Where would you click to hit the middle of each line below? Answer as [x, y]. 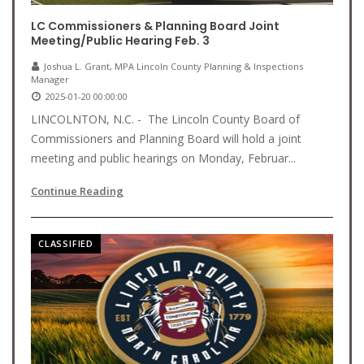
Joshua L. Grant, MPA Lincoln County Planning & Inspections [173, 66]
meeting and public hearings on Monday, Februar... [163, 158]
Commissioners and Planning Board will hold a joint [166, 139]
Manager [50, 79]
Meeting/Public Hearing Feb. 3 [120, 41]
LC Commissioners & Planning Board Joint [155, 26]
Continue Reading [77, 191]
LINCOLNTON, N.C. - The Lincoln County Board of [165, 119]
